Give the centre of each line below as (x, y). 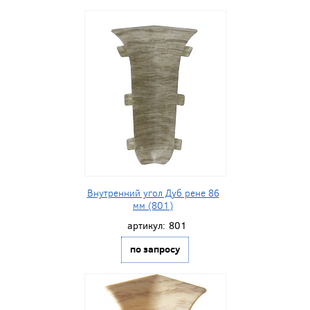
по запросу (155, 249)
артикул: (146, 226)
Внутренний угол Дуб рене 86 (153, 193)
